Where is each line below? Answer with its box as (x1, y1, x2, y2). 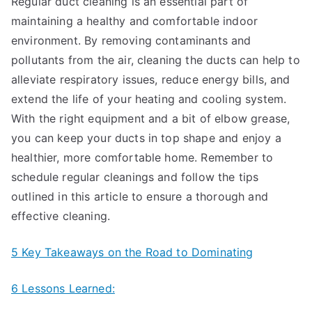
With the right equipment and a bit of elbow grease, (11, 111, 290, 125)
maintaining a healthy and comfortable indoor (11, 14, 258, 28)
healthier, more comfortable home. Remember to (11, 150, 274, 164)
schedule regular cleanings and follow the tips (11, 170, 259, 184)
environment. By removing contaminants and (11, 33, 251, 47)
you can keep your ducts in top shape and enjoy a (11, 131, 281, 145)
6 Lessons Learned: (11, 281, 115, 295)
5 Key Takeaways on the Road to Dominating (11, 245, 253, 259)
